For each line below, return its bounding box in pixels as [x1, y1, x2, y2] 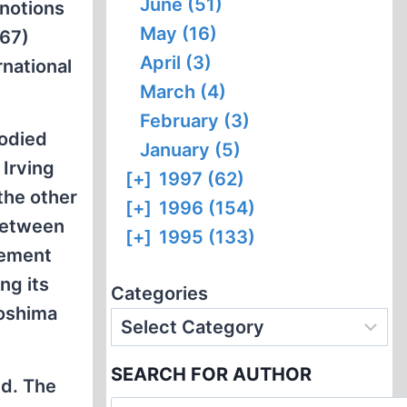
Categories [111, 283, 209, 304]
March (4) [140, 81, 227, 103]
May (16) [140, 23, 218, 45]
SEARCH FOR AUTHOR [111, 363, 313, 385]
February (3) [140, 110, 251, 132]
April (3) [140, 52, 213, 74]
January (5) [140, 139, 242, 161]
